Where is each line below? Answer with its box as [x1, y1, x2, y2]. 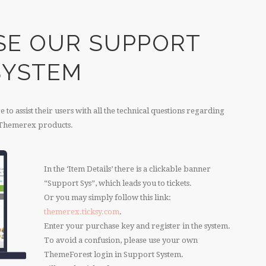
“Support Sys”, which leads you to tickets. [44, 178, 192, 188]
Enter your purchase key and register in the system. [44, 221, 230, 230]
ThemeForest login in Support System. [44, 249, 183, 259]
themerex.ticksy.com [44, 207, 119, 216]
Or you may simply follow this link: [44, 192, 171, 202]
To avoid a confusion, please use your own [44, 235, 198, 245]
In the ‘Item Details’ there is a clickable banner [44, 164, 211, 173]
